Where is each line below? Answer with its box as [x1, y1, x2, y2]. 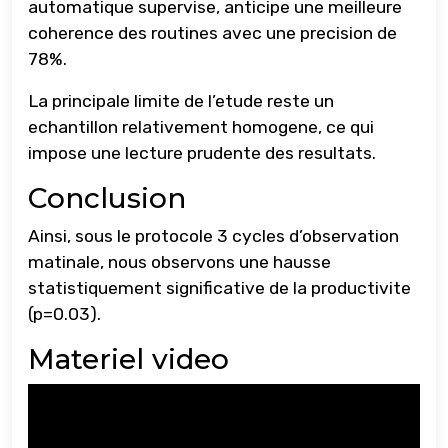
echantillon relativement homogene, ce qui [28, 117, 374, 138]
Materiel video [28, 342, 229, 377]
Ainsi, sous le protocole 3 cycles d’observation [28, 226, 399, 247]
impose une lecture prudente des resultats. [28, 143, 376, 164]
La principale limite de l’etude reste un [28, 91, 334, 112]
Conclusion [28, 181, 186, 216]
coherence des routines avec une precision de [28, 23, 397, 44]
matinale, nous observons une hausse [28, 252, 331, 273]
